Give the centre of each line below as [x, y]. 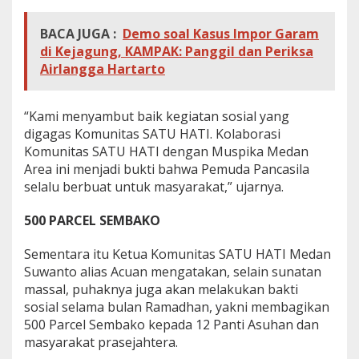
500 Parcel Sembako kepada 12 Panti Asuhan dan [171, 324]
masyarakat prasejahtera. [101, 342]
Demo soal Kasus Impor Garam [221, 33]
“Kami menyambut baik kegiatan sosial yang [157, 116]
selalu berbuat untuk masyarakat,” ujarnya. [154, 186]
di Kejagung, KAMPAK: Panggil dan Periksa [177, 51]
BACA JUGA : [78, 33]
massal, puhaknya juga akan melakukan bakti [161, 289]
